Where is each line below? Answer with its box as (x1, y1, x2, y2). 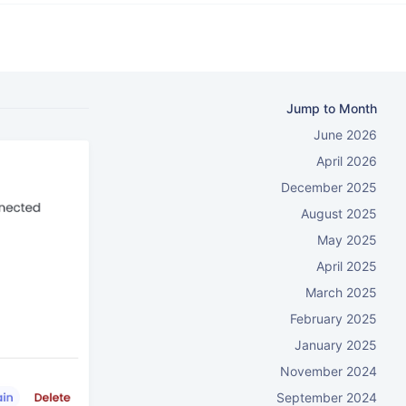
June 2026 (314, 126, 377, 142)
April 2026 (316, 152, 377, 169)
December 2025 (281, 179, 377, 195)
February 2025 (290, 310, 377, 326)
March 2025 (305, 284, 377, 300)
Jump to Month (286, 100, 377, 116)
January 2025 (295, 336, 377, 353)
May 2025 (317, 231, 377, 247)
